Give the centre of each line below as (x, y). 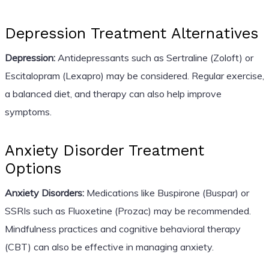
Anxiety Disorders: (44, 192)
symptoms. (28, 111)
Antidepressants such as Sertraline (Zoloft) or (154, 57)
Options (33, 168)
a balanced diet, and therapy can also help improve (113, 93)
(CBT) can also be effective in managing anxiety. (109, 246)
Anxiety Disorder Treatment (104, 150)
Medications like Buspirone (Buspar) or (166, 192)
